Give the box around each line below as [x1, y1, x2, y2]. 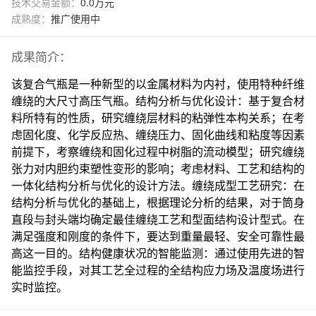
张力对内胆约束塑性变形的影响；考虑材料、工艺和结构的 [11, 160, 305, 176]
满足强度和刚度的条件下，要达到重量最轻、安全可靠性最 [11, 228, 305, 244]
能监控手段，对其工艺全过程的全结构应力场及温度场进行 [11, 262, 305, 278]
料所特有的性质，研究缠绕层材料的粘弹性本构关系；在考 [11, 109, 305, 126]
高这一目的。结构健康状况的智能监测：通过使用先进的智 [11, 245, 305, 261]
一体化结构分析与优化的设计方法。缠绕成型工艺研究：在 [11, 177, 305, 193]
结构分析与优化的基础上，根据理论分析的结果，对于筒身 [11, 194, 305, 210]
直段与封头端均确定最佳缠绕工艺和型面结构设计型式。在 [11, 211, 305, 227]
